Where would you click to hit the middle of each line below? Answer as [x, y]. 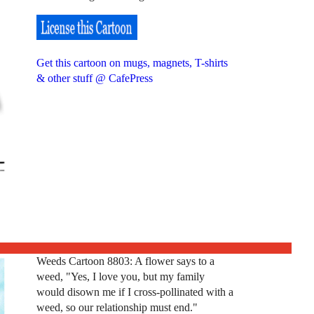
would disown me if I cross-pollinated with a [135, 292]
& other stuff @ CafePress [94, 78]
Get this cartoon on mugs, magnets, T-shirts [132, 62]
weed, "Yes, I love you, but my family [120, 276]
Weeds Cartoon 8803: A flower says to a [125, 261]
